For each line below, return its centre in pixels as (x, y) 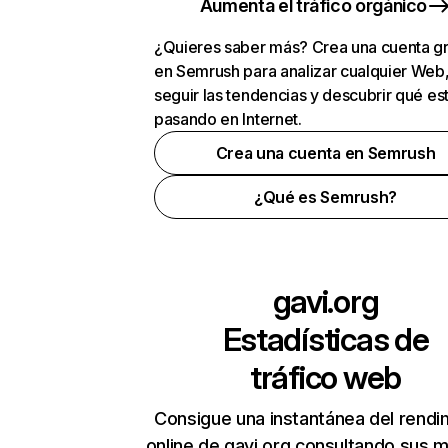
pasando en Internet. (228, 119)
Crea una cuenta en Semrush (325, 153)
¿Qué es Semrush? (325, 197)
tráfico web (325, 377)
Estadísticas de (325, 339)
